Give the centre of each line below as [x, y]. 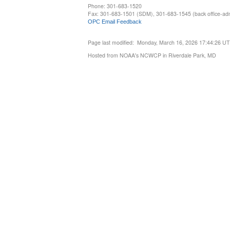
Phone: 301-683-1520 [115, 6]
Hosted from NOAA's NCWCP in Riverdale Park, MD [152, 55]
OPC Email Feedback [115, 22]
